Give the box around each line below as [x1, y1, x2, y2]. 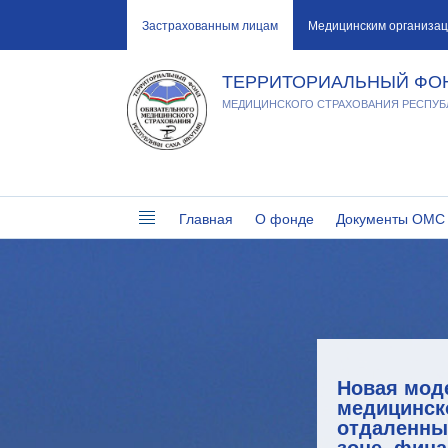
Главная [179, 208, 233, 228]
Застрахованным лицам [142, 16, 278, 33]
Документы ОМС [336, 208, 445, 228]
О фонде [255, 208, 314, 228]
